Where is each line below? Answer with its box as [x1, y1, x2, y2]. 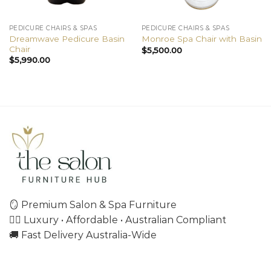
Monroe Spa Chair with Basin [141, 34, 262, 44]
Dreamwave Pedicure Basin [8, 33, 125, 44]
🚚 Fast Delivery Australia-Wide [9, 229, 157, 241]
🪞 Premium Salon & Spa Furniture [9, 198, 177, 211]
